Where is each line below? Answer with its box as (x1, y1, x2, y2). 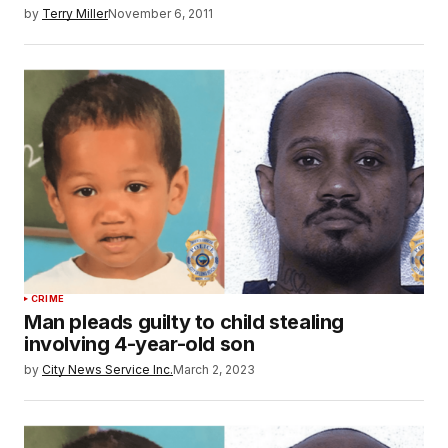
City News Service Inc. (42, 362, 173, 378)
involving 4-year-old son (24, 332, 255, 357)
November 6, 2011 (108, 5, 213, 21)
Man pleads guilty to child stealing (24, 310, 345, 335)
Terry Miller (42, 5, 108, 21)
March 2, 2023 (173, 362, 255, 378)
